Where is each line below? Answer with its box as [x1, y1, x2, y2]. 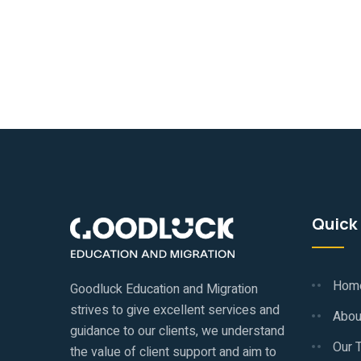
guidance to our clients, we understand [70, 322, 284, 341]
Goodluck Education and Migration [70, 280, 258, 299]
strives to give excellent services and [70, 301, 280, 320]
